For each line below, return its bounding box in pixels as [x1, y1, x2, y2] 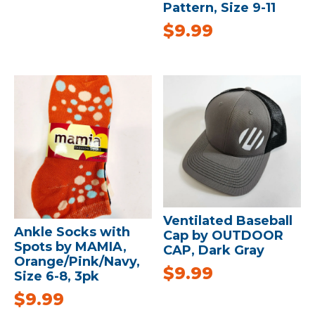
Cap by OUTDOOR [163, 227, 284, 243]
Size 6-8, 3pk [14, 268, 99, 284]
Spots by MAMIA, [14, 238, 127, 255]
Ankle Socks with [14, 224, 130, 240]
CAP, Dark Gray [163, 242, 265, 258]
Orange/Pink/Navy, [14, 253, 140, 269]
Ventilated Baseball [163, 212, 293, 229]
